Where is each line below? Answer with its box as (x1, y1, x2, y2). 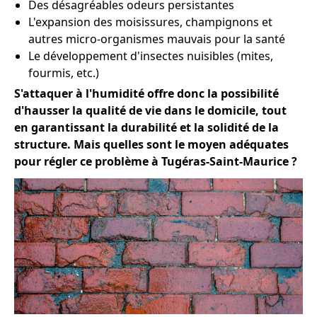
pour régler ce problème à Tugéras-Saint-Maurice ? (14, 154, 297, 169)
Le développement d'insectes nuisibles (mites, (28, 48, 273, 64)
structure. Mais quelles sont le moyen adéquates (14, 137, 289, 152)
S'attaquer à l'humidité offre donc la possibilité (14, 86, 279, 101)
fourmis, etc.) (28, 65, 99, 81)
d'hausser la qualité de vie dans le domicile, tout (14, 103, 287, 118)
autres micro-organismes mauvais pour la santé (28, 31, 285, 47)
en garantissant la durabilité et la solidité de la (14, 120, 279, 135)
